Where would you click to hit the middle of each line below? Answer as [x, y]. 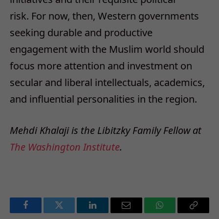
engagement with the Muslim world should [107, 49]
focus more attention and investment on [101, 66]
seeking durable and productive [81, 32]
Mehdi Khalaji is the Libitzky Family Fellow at [106, 131]
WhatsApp [178, 212]
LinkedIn [108, 212]
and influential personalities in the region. [103, 99]
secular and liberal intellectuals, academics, [107, 82]
